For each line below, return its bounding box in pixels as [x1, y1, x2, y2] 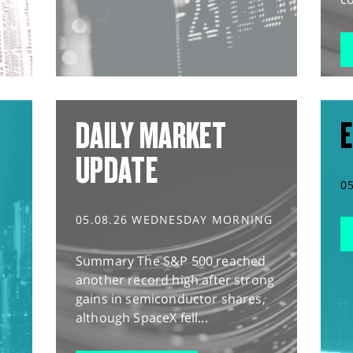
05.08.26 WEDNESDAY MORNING [76, 212, 273, 228]
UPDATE [76, 150, 158, 191]
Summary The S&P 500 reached [76, 252, 266, 270]
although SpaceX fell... [76, 309, 208, 327]
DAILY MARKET [76, 115, 226, 157]
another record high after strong [76, 271, 275, 289]
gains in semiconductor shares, [76, 290, 266, 308]
